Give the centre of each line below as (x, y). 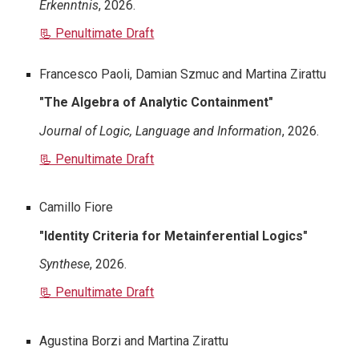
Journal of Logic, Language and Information (161, 131)
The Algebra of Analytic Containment (157, 103)
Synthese (65, 264)
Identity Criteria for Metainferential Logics (174, 236)
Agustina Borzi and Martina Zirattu (134, 341)
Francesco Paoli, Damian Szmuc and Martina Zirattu (183, 74)
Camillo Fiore (77, 208)
